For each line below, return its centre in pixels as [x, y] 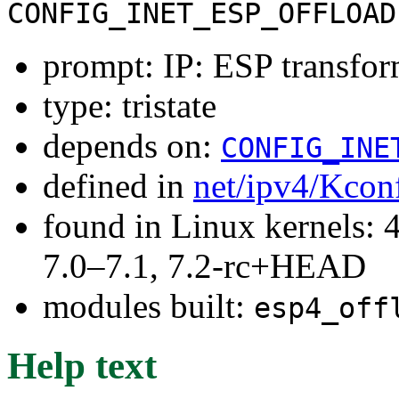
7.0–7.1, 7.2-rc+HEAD [204, 265]
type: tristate [130, 105]
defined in [118, 185]
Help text [82, 365]
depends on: [132, 145]
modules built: [148, 305]
